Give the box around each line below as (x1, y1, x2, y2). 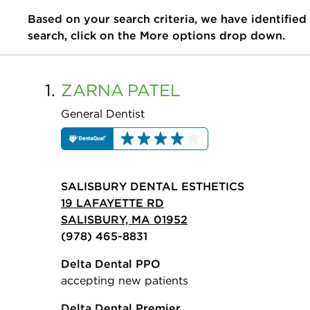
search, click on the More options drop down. (28, 28, 285, 42)
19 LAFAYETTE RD (61, 196, 164, 210)
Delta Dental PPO (61, 257, 161, 271)
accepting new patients (61, 273, 188, 288)
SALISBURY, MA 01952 (61, 212, 188, 227)
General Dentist (61, 107, 145, 120)
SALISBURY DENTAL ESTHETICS (61, 179, 244, 194)
